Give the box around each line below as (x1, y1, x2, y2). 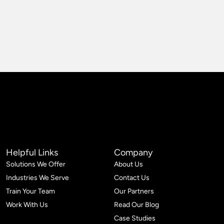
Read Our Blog (113, 200, 159, 209)
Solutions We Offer (5, 160, 65, 168)
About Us (113, 160, 143, 168)
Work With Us (5, 200, 48, 209)
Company (113, 147, 152, 158)
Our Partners (113, 187, 154, 195)
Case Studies (113, 214, 155, 222)
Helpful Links (5, 147, 58, 158)
